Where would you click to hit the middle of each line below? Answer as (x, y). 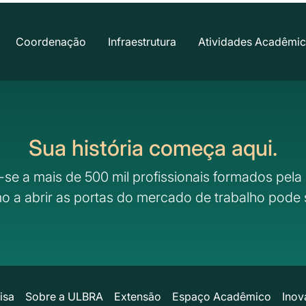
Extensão (137, 296)
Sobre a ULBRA (64, 296)
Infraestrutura (142, 41)
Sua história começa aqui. (153, 148)
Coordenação (51, 41)
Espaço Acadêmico (221, 296)
